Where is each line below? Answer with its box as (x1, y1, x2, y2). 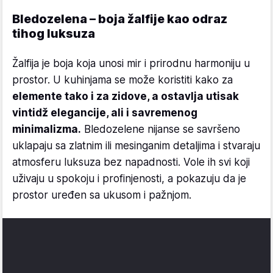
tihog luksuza (12, 26, 95, 41)
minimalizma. (12, 122, 81, 135)
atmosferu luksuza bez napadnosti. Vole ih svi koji (12, 155, 250, 168)
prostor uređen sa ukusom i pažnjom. (12, 188, 191, 201)
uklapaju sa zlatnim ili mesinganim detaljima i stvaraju (12, 139, 260, 152)
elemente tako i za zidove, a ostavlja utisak (12, 90, 239, 102)
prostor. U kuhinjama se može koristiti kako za (12, 73, 233, 86)
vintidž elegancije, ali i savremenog (12, 106, 197, 119)
